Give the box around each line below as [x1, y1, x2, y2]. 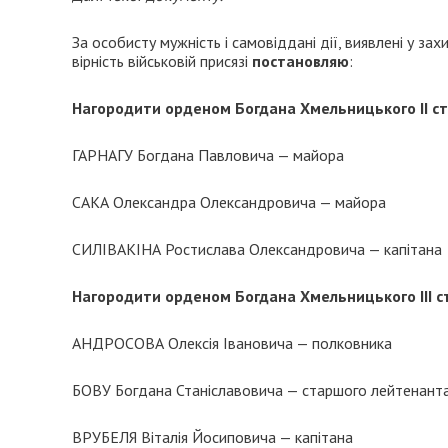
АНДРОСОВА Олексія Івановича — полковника [72, 333, 392, 353]
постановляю [252, 51, 349, 71]
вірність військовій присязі [72, 51, 252, 71]
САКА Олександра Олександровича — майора [72, 192, 386, 212]
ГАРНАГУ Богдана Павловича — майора [72, 145, 344, 165]
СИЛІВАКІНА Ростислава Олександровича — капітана [72, 239, 442, 259]
